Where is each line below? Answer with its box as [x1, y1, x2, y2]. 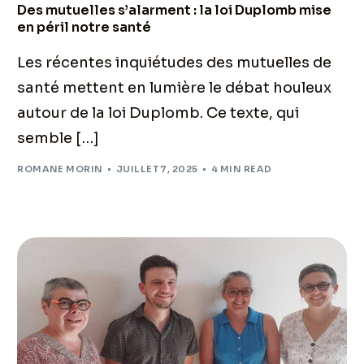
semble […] [17, 129, 100, 147]
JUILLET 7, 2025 [115, 162, 198, 175]
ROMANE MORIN [17, 162, 103, 175]
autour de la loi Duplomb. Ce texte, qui [17, 104, 300, 122]
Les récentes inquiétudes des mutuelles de [17, 54, 332, 71]
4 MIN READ [211, 162, 272, 175]
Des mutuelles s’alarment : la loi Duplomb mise [17, 2, 332, 19]
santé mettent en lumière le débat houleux [17, 79, 332, 97]
